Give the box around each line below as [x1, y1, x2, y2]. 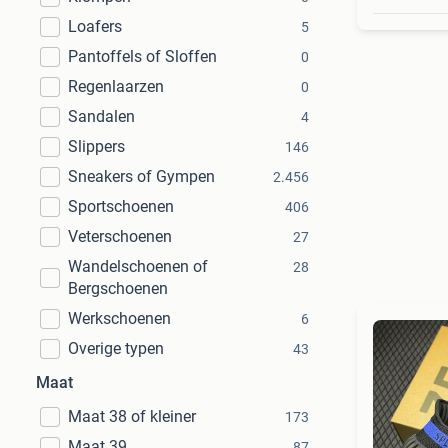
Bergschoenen [68, 279, 168, 298]
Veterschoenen [68, 227, 172, 246]
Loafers [68, 17, 122, 36]
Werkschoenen [68, 309, 171, 328]
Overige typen [68, 339, 164, 358]
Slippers [68, 137, 125, 156]
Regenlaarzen [68, 77, 164, 96]
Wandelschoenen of [68, 257, 208, 276]
